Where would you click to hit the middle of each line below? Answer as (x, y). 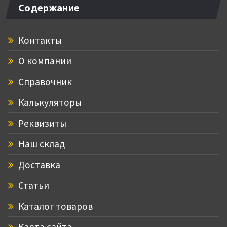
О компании (44, 61)
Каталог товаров (54, 206)
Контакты (39, 40)
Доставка (38, 164)
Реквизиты (41, 123)
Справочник (44, 81)
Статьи (33, 185)
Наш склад (41, 144)
